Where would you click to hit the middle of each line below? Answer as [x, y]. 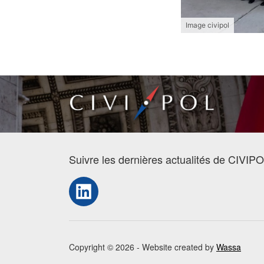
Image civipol [207, 25]
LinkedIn [88, 191]
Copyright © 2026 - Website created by [143, 247]
